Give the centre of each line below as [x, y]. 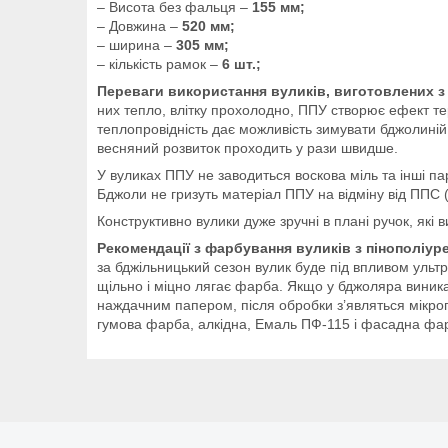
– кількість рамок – [159, 63]
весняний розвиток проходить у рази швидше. [247, 147]
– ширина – [136, 44]
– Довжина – [139, 25]
